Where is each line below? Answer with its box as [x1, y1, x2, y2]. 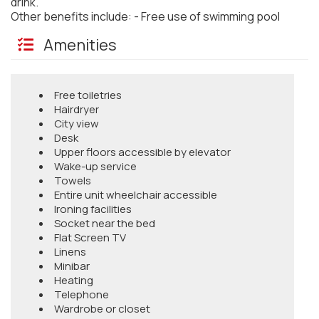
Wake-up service [54, 159, 137, 174]
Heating [54, 273, 93, 288]
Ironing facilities [54, 202, 132, 216]
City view [54, 116, 99, 131]
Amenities [41, 34, 117, 56]
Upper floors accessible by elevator [54, 145, 231, 159]
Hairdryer [54, 102, 99, 117]
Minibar [54, 258, 90, 273]
